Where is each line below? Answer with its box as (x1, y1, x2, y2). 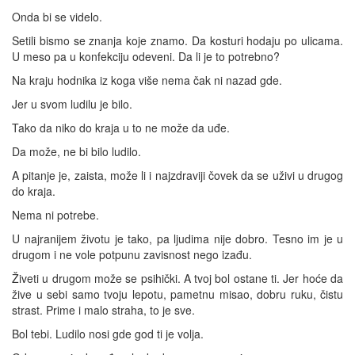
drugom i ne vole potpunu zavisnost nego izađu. (12, 246, 252, 262)
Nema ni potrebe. (12, 206, 99, 223)
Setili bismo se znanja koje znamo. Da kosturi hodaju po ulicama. (12, 32, 343, 48)
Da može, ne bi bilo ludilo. (12, 143, 141, 159)
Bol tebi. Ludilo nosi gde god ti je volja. (12, 325, 204, 342)
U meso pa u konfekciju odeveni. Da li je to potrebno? (12, 48, 280, 64)
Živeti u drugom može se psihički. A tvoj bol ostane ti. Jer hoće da (12, 269, 343, 286)
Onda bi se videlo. (12, 8, 102, 25)
